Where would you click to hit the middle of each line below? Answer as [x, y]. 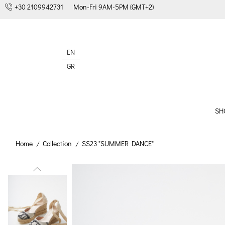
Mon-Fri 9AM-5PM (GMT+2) [114, 7]
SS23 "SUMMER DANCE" [118, 144]
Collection [57, 144]
